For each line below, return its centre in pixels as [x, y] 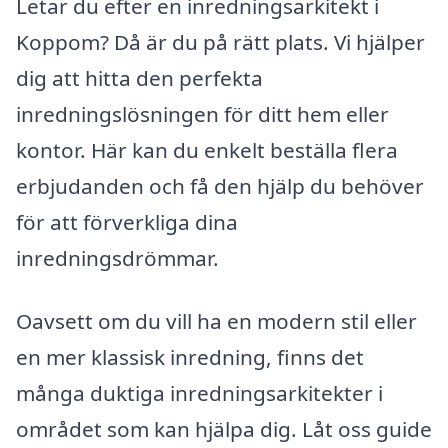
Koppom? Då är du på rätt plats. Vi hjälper [220, 41]
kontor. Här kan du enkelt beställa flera [207, 149]
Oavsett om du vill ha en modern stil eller [216, 321]
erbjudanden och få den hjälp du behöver [220, 185]
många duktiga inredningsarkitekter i [199, 393]
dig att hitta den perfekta [139, 77]
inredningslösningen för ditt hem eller [202, 113]
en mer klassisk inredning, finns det [190, 357]
